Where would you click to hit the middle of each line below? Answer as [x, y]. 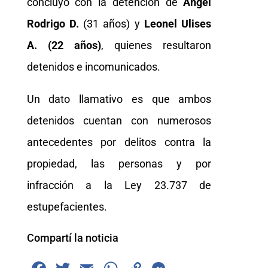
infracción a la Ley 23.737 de [119, 185]
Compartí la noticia [72, 237]
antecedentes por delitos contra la [119, 142]
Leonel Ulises [178, 23]
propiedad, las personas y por [119, 163]
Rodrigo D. [53, 23]
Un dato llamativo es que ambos [119, 99]
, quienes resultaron [156, 45]
